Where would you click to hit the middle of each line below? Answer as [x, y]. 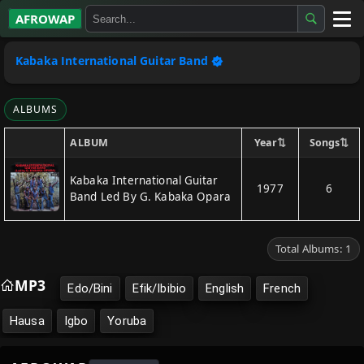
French [282, 288]
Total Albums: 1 [313, 249]
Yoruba [127, 321]
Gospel [30, 126]
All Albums [41, 52]
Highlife [34, 164]
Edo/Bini [90, 288]
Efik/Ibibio [159, 288]
